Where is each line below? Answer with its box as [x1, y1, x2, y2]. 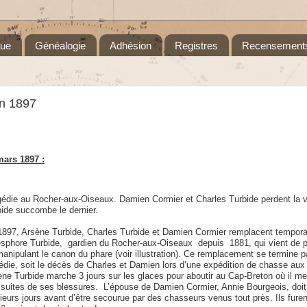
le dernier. [59, 205, 98, 216]
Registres [175, 39, 219, 51]
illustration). [134, 249, 184, 260]
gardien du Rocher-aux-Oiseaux [67, 238, 193, 249]
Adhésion [109, 39, 151, 51]
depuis [197, 238, 224, 249]
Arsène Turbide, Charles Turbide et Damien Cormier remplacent [21, 227, 275, 238]
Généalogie [34, 39, 86, 51]
